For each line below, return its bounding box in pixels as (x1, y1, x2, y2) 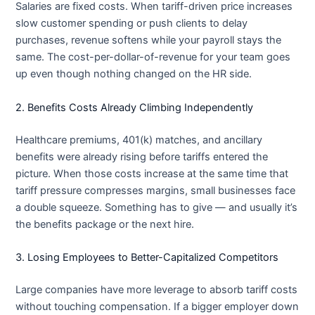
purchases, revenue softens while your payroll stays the (15, 34, 282, 47)
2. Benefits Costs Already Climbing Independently (15, 101, 254, 114)
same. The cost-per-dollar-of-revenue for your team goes (15, 51, 291, 64)
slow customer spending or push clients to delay (15, 17, 248, 30)
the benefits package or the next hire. (15, 217, 195, 231)
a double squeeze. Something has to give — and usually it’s (15, 200, 298, 214)
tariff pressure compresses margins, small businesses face (15, 184, 296, 197)
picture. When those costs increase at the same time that (15, 167, 289, 180)
